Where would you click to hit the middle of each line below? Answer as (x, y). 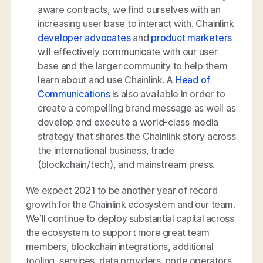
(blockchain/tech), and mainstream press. (126, 164)
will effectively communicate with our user (127, 51)
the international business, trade (106, 150)
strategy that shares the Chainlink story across (136, 136)
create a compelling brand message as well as (136, 108)
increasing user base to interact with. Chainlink (136, 23)
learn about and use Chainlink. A (106, 80)
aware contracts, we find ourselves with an (129, 9)
